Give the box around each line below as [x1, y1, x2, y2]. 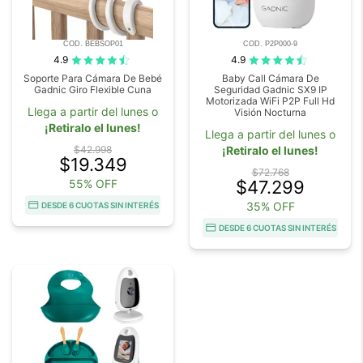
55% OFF [68, 176, 117, 190]
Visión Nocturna [234, 105, 306, 118]
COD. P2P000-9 [243, 40, 297, 49]
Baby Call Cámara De [221, 71, 319, 84]
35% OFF [246, 199, 295, 213]
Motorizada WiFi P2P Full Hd [206, 94, 335, 107]
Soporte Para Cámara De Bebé [23, 71, 162, 84]
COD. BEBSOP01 [62, 40, 123, 49]
